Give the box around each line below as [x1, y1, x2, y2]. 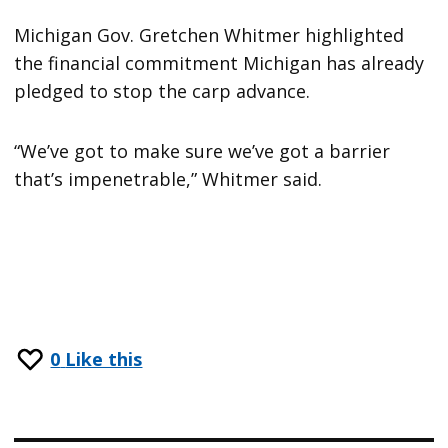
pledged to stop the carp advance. [14, 78, 311, 103]
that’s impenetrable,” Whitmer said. [14, 166, 323, 191]
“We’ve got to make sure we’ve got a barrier [14, 138, 391, 163]
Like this [65, 346, 143, 371]
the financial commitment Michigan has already [14, 50, 425, 75]
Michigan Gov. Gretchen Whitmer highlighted [14, 22, 405, 47]
